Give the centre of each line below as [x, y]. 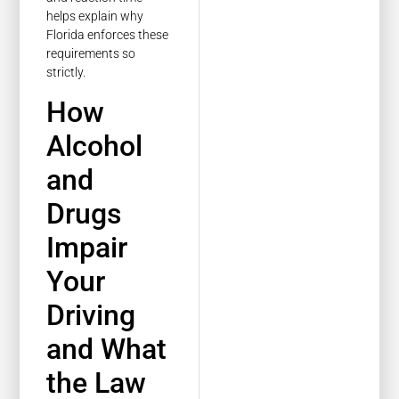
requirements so [91, 54]
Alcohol [95, 146]
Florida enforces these [108, 35]
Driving [91, 315]
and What [107, 349]
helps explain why [95, 16]
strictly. [66, 73]
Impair [87, 247]
